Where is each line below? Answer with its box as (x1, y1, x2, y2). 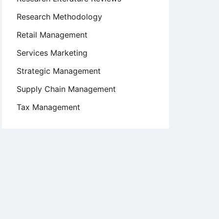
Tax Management (17, 102, 80, 112)
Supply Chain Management (17, 84, 116, 94)
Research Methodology (17, 12, 102, 22)
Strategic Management (17, 66, 101, 76)
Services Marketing (17, 48, 88, 58)
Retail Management (17, 30, 88, 40)
